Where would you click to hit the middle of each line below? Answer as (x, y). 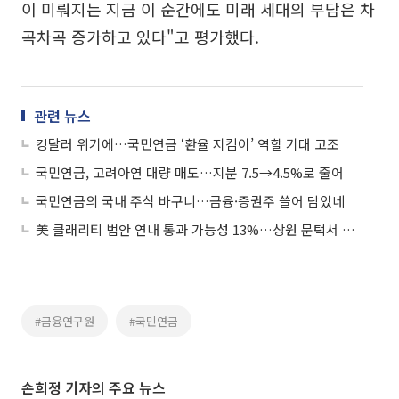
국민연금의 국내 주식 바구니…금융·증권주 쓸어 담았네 (190, 201)
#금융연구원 (65, 321)
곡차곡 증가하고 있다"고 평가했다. (140, 37)
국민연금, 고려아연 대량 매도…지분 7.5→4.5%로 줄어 (190, 172)
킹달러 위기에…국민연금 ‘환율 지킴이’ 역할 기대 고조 (187, 144)
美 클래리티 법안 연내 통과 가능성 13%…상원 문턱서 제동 (349, 229)
